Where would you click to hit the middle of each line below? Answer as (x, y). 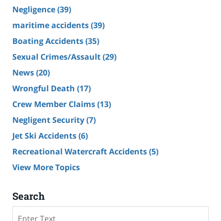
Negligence (35, 9)
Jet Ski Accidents (45, 135)
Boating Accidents (49, 41)
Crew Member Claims (55, 104)
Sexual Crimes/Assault (57, 56)
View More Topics (46, 167)
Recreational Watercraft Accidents (81, 151)
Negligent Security (49, 120)
